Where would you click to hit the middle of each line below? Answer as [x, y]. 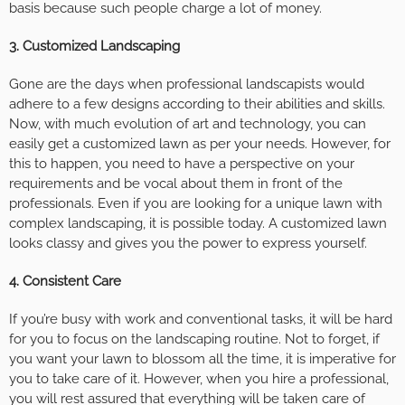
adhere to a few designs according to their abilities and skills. [197, 104]
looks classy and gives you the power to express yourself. [188, 243]
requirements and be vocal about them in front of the [176, 183]
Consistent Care [72, 281]
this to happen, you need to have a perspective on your [182, 163]
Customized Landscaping [101, 46]
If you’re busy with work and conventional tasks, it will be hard [201, 319]
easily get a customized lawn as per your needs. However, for [200, 143]
